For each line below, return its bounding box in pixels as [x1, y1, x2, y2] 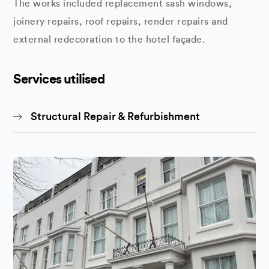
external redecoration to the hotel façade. [13, 35, 205, 44]
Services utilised [13, 73, 104, 86]
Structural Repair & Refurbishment [31, 111, 201, 122]
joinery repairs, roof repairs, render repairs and [13, 17, 228, 26]
